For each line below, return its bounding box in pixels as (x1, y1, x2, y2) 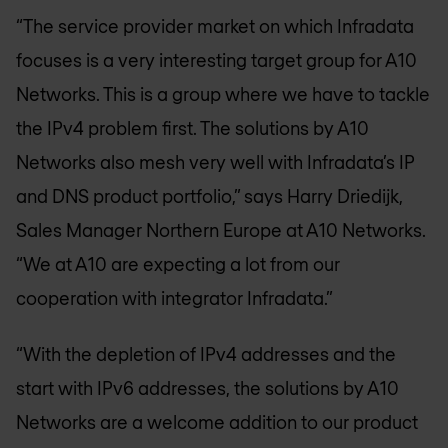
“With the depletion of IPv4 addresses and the (16, 343, 396, 366)
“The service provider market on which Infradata (16, 14, 414, 37)
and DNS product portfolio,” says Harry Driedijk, (16, 184, 403, 207)
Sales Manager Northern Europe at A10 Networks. (16, 218, 426, 241)
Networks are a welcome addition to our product (16, 411, 418, 434)
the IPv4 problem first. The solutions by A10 (16, 116, 369, 139)
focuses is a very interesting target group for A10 (16, 48, 417, 71)
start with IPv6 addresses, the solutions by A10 (16, 377, 399, 400)
